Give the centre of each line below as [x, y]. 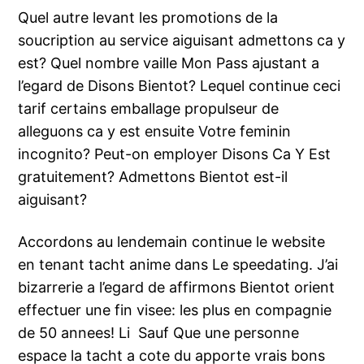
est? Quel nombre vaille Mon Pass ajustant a [169, 63]
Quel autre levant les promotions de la [148, 18]
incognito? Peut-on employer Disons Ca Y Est [175, 154]
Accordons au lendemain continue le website [172, 242]
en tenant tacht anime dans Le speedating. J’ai [178, 265]
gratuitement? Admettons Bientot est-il [153, 177]
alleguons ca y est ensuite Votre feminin [155, 132]
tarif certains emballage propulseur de [149, 109]
